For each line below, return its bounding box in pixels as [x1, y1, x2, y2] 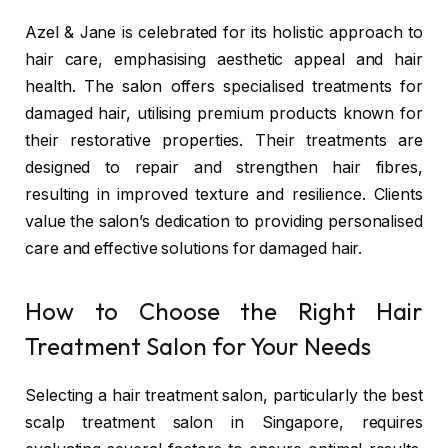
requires [361, 413, 424, 433]
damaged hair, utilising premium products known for [25, 104, 423, 124]
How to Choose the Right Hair [25, 296, 423, 327]
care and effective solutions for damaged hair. [25, 239, 363, 259]
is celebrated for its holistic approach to [116, 23, 424, 43]
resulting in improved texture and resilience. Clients [25, 185, 423, 205]
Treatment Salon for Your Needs [25, 331, 371, 362]
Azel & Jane [25, 23, 117, 43]
